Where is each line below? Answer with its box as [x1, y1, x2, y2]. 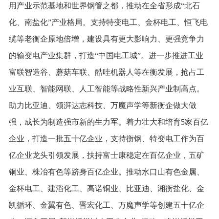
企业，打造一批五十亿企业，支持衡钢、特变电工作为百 [8, 134, 204, 143]
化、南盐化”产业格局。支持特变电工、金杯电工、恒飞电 [8, 18, 208, 26]
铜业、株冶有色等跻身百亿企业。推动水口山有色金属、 [8, 167, 204, 176]
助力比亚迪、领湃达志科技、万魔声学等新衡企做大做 [8, 101, 197, 109]
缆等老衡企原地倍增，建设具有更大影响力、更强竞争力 [8, 34, 204, 43]
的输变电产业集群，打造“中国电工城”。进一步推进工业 [8, 51, 203, 60]
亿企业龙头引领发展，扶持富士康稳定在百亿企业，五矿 [8, 151, 204, 159]
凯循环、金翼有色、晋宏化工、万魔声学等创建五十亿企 [8, 200, 204, 209]
